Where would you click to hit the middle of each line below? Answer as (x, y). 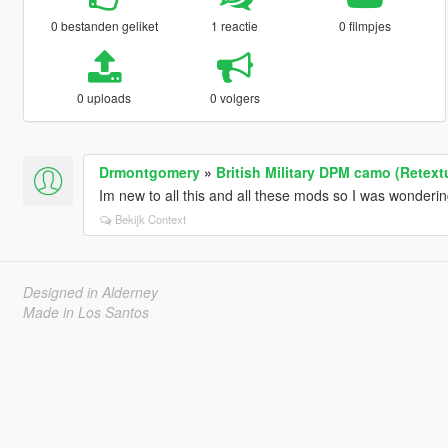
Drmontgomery (149, 171)
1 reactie (235, 25)
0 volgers (234, 97)
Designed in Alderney (90, 291)
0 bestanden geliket (104, 25)
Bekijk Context (150, 218)
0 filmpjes (365, 25)
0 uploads (104, 97)
